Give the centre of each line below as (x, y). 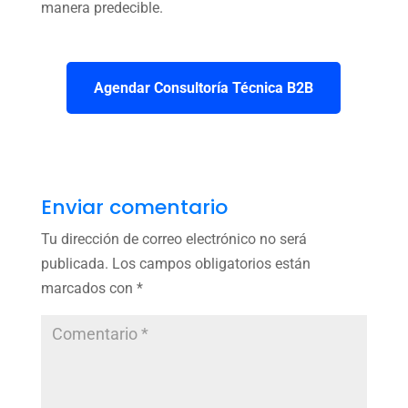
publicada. (74, 263)
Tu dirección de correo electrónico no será (173, 239)
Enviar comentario (134, 207)
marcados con (88, 288)
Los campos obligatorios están (211, 263)
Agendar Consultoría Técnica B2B (204, 87)
